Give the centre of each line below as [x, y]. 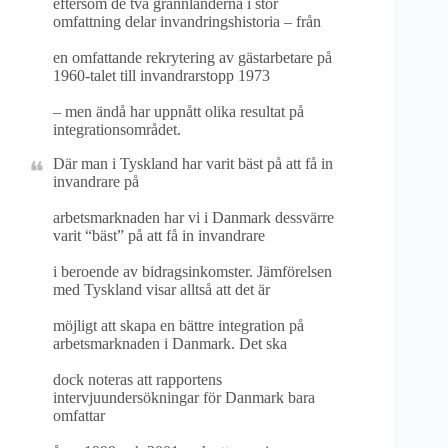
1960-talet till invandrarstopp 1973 [161, 75]
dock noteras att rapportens [137, 379]
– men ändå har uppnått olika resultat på [178, 111]
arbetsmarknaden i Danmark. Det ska [170, 343]
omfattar [79, 415]
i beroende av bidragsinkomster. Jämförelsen [192, 271]
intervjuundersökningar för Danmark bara [184, 397]
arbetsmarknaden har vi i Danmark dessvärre [193, 217]
